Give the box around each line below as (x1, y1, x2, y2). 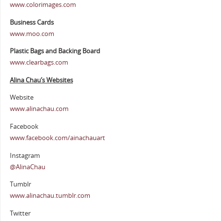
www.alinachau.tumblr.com (9, 191, 90, 200)
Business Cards (9, 18, 54, 27)
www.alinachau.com (9, 105, 69, 113)
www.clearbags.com (9, 58, 68, 67)
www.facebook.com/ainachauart (9, 133, 105, 142)
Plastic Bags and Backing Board (9, 47, 100, 56)
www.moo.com (9, 29, 54, 38)
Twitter (9, 209, 31, 218)
